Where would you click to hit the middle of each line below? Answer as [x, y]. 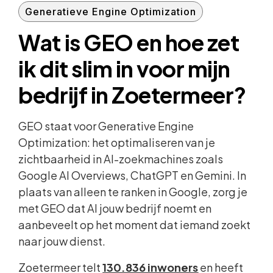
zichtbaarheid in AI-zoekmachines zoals [121, 158]
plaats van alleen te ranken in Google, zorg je [133, 191]
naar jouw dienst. [62, 241]
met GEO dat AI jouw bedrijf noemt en [115, 208]
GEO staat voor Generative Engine [106, 126]
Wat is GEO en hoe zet [129, 42]
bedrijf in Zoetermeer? [132, 94]
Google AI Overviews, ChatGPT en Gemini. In [133, 175]
